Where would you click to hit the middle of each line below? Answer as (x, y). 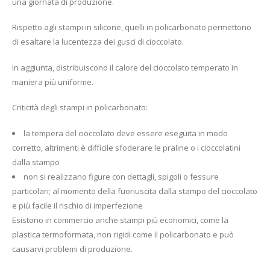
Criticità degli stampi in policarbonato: (80, 108)
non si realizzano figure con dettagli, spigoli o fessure (121, 177)
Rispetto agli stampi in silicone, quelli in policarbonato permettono (132, 27)
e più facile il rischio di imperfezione (77, 206)
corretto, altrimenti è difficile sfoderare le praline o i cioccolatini (126, 148)
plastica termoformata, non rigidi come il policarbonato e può (123, 235)
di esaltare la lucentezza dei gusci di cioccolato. (98, 42)
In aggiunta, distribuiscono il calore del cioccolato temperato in (125, 67)
